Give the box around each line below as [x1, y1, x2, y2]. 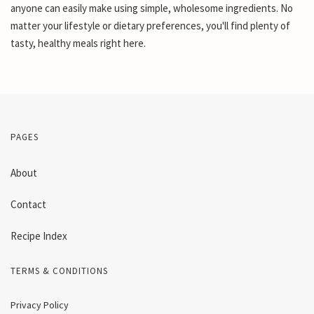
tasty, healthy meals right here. [11, 36, 146, 50]
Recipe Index [11, 228, 67, 243]
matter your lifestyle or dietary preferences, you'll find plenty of [11, 18, 290, 32]
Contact [11, 197, 46, 211]
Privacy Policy [11, 298, 69, 311]
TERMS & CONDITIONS [11, 264, 108, 277]
